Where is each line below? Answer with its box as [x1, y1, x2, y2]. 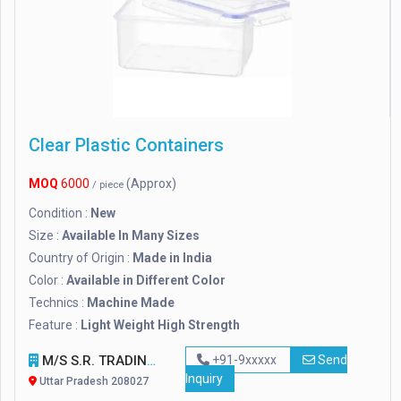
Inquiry [184, 371, 223, 387]
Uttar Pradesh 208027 [37, 375, 149, 388]
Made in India [132, 251, 212, 266]
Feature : [29, 318, 81, 333]
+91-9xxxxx [209, 353, 279, 368]
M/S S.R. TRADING [38, 353, 147, 370]
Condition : [29, 206, 90, 221]
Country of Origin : [29, 251, 132, 266]
